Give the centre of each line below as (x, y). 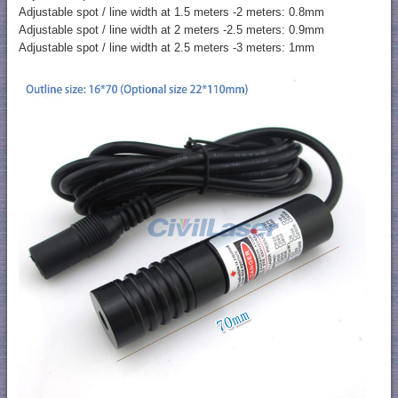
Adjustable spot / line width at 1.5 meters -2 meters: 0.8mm (171, 12)
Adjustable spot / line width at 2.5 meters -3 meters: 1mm (166, 48)
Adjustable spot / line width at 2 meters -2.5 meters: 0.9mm (171, 30)
